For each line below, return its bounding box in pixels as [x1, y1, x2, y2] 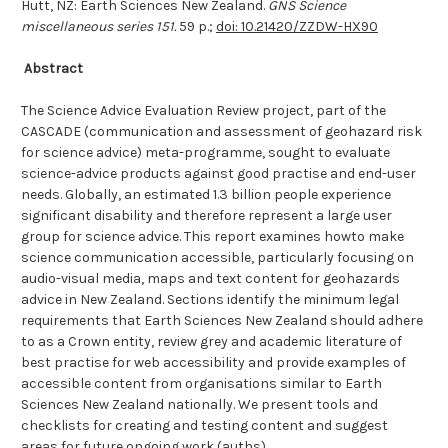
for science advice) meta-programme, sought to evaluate [21, 144, 390, 162]
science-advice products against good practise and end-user [21, 165, 416, 183]
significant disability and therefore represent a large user [21, 207, 392, 225]
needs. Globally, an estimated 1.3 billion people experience [21, 186, 391, 204]
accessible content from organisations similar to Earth [21, 375, 382, 393]
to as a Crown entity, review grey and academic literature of [21, 333, 402, 351]
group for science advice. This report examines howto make [21, 228, 404, 246]
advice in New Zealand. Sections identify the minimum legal [21, 291, 399, 309]
